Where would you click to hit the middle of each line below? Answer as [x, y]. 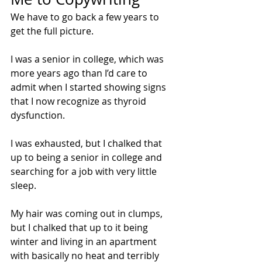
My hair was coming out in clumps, [88, 214]
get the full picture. [53, 31]
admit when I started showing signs [89, 87]
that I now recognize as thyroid [80, 101]
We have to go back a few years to [86, 17]
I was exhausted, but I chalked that [87, 144]
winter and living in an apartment [85, 242]
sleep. [23, 186]
